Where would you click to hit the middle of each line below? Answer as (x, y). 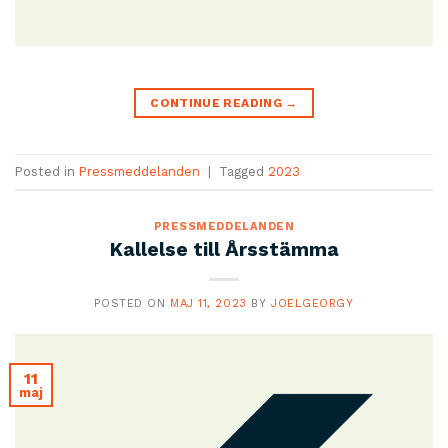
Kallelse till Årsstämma (224, 249)
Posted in (47, 171)
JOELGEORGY (312, 303)
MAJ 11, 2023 (208, 303)
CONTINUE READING (218, 103)
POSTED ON (132, 303)
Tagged (243, 171)
